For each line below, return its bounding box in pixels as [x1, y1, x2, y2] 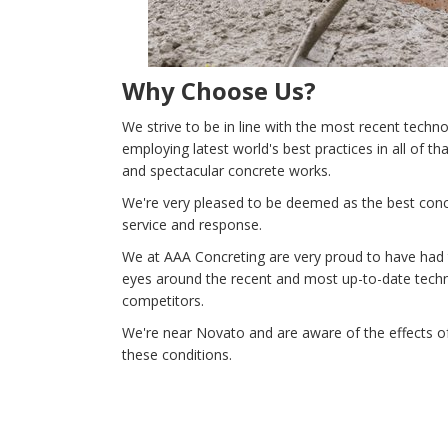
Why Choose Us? [122, 73, 316, 107]
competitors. [122, 290, 204, 310]
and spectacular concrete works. [122, 160, 331, 180]
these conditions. [122, 344, 232, 364]
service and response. [122, 214, 262, 234]
